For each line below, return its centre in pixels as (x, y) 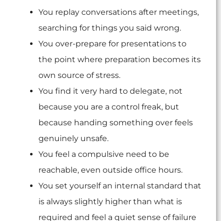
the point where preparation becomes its (120, 60)
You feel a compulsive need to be (104, 154)
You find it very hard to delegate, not (110, 91)
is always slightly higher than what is (110, 202)
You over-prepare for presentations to (112, 44)
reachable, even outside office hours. (110, 170)
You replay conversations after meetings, (119, 12)
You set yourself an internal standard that (120, 186)
